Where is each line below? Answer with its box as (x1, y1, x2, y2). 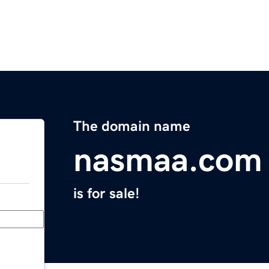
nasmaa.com (73, 143, 262, 177)
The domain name (73, 119, 190, 134)
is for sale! (73, 186, 139, 201)
